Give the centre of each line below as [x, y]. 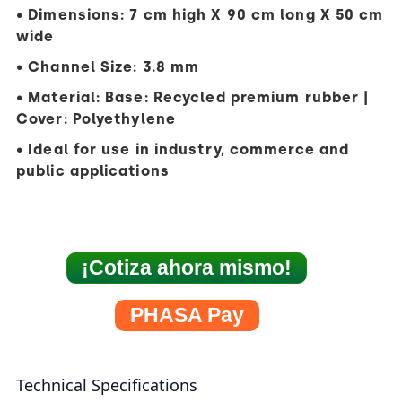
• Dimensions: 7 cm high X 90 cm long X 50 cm [200, 14]
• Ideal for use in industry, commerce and [183, 149]
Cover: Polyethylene [96, 118]
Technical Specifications [107, 385]
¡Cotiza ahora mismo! [187, 267]
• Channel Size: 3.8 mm [108, 66]
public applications [93, 170]
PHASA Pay [187, 315]
